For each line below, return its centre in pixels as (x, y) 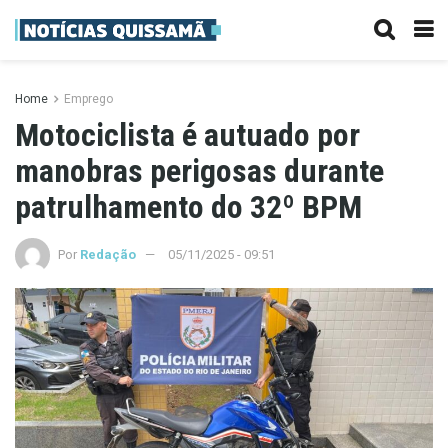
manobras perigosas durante (199, 171)
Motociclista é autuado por (187, 135)
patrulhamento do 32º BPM (188, 207)
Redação (108, 254)
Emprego (88, 99)
